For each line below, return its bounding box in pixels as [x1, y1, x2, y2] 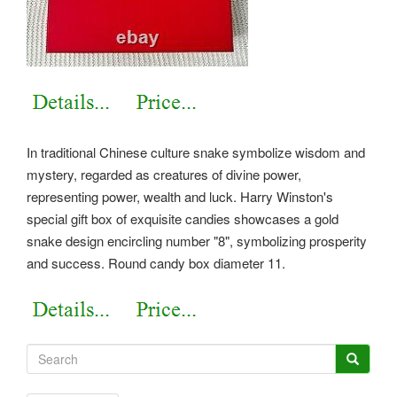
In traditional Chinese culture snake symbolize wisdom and [27, 142, 365, 161]
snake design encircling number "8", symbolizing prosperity [27, 230, 367, 250]
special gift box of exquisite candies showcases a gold [27, 208, 339, 228]
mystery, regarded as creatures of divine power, [27, 164, 301, 183]
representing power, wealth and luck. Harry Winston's [27, 186, 333, 206]
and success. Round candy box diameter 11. [27, 253, 285, 272]
